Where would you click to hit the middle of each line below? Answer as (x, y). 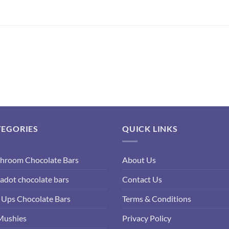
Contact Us (142, 179)
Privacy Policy (147, 218)
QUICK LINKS (150, 129)
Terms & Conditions (157, 198)
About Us (139, 159)
